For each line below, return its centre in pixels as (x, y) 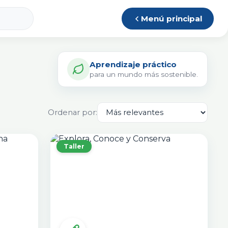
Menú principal (172, 19)
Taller (74, 146)
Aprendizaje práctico (133, 64)
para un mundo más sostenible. (144, 74)
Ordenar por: (73, 112)
